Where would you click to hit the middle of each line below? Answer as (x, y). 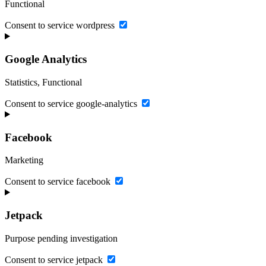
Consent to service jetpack (54, 259)
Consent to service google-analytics (71, 103)
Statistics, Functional (43, 82)
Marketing (24, 160)
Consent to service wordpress (60, 26)
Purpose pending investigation (61, 238)
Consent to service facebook (58, 182)
